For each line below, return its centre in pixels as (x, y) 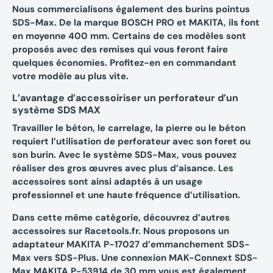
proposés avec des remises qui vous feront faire (120, 50)
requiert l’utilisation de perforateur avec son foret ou (131, 142)
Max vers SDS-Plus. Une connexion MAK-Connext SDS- (135, 258)
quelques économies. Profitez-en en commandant (124, 63)
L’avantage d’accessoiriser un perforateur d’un (125, 98)
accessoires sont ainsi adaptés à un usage (107, 182)
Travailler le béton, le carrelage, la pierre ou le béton (129, 128)
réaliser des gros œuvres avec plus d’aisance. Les (123, 168)
